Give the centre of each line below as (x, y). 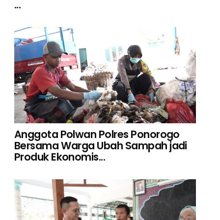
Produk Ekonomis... (60, 157)
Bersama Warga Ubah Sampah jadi (100, 145)
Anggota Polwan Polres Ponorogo (97, 134)
